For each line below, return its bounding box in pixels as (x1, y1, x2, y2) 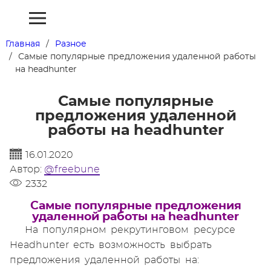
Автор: (10, 165, 44, 174)
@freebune (44, 165, 100, 174)
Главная (5, 40, 40, 48)
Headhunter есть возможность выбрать (10, 240, 212, 250)
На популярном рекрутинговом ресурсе (25, 225, 235, 235)
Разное (54, 40, 87, 48)
